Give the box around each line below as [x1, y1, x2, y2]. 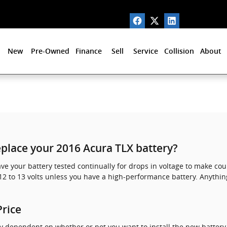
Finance [75, 47, 102, 55]
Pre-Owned [31, 47, 69, 55]
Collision [164, 47, 194, 55]
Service [133, 47, 158, 55]
